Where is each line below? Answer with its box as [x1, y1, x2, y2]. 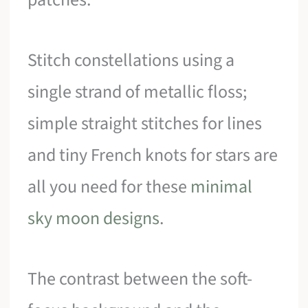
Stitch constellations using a [27, 47, 235, 74]
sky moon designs [27, 206, 160, 232]
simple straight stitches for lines [27, 111, 263, 137]
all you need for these [27, 174, 191, 200]
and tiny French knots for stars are [27, 142, 278, 168]
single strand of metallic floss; [27, 79, 247, 105]
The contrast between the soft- [27, 265, 253, 291]
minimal [190, 174, 253, 200]
